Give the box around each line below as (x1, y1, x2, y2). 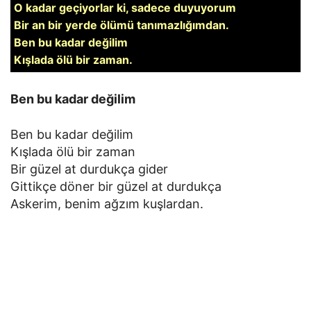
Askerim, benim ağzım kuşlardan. (10, 196, 203, 211)
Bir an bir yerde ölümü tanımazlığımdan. (14, 18, 229, 32)
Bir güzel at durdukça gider (10, 162, 168, 176)
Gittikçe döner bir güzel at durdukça (10, 179, 221, 194)
